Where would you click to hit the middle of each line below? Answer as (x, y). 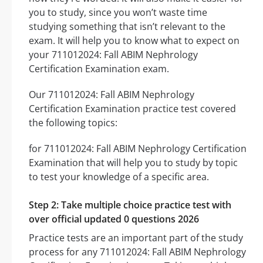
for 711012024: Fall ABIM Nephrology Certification (138, 149)
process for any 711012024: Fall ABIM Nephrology (137, 252)
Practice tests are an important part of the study (136, 238)
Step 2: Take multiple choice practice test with (130, 205)
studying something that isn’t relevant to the (127, 27)
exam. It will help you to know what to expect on (134, 41)
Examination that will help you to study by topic (133, 163)
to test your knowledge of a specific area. (119, 177)
